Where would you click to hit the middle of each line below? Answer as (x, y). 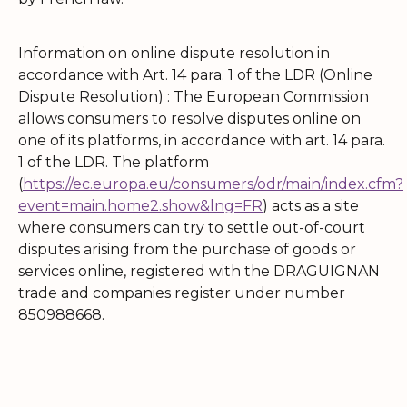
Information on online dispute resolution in (174, 53)
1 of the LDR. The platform (114, 162)
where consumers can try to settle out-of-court (192, 227)
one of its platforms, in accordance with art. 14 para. (202, 140)
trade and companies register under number (182, 293)
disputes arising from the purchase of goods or (187, 249)
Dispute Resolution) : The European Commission (194, 96)
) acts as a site (311, 205)
